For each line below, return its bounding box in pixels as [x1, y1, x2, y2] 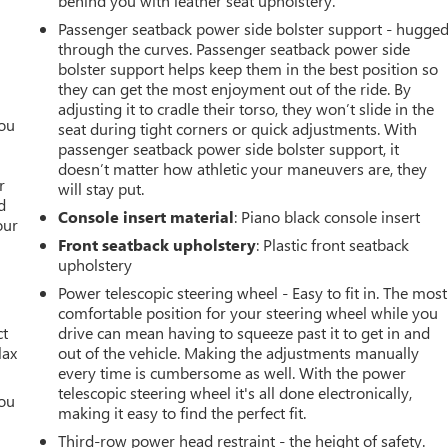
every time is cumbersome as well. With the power [58, 361, 407, 383]
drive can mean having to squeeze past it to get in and [58, 321, 431, 343]
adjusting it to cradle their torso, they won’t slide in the [58, 97, 435, 119]
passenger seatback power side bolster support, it [58, 137, 400, 159]
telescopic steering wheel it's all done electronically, [58, 381, 413, 403]
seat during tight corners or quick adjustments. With [58, 117, 418, 139]
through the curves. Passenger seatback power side [58, 37, 411, 59]
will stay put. [58, 177, 145, 199]
